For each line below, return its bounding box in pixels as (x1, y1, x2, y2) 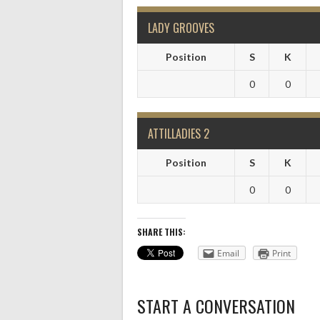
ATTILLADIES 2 (148, 125, 209, 142)
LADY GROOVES (148, 19, 214, 36)
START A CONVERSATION (137, 293, 295, 319)
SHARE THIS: (137, 226, 186, 238)
